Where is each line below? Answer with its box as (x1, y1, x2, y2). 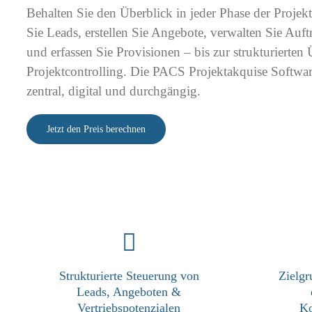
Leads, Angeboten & (77, 284, 182, 299)
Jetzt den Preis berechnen (46, 124, 146, 135)
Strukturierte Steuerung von (58, 268, 199, 283)
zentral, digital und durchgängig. (26, 84, 201, 99)
